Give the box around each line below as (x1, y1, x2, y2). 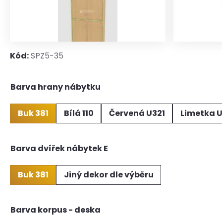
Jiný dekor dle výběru (63, 169, 154, 180)
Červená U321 (109, 108, 165, 119)
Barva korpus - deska (10, 204, 101, 216)
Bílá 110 (63, 108, 94, 119)
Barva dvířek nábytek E (10, 143, 108, 154)
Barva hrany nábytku (10, 81, 101, 93)
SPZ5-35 (29, 50, 63, 61)
